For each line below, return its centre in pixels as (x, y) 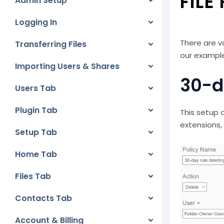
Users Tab (35, 88)
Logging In (36, 22)
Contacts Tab (43, 198)
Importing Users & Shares (67, 66)
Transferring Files (51, 44)
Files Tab (33, 176)
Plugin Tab (36, 110)
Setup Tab (36, 132)
